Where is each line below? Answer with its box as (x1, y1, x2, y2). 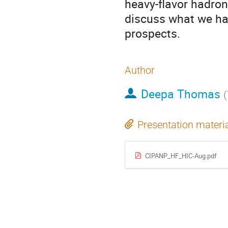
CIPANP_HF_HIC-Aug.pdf (145, 151, 217, 161)
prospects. (125, 25, 180, 42)
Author (125, 64, 155, 76)
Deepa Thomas (140, 85, 220, 102)
